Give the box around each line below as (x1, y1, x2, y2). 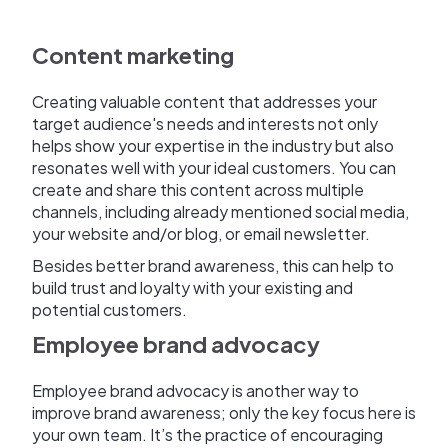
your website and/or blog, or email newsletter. (32, 223, 370, 245)
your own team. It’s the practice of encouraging (32, 424, 383, 446)
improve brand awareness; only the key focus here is (32, 402, 416, 424)
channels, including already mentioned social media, (32, 201, 409, 223)
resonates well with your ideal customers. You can (32, 157, 396, 179)
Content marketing (32, 41, 234, 70)
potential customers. (32, 299, 187, 321)
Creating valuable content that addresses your (32, 91, 377, 113)
